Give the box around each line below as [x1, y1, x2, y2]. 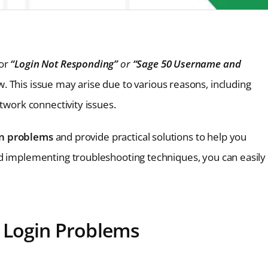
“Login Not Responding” [10, 56, 121, 71]
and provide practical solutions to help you [53, 129, 247, 144]
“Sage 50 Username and [132, 56, 241, 71]
